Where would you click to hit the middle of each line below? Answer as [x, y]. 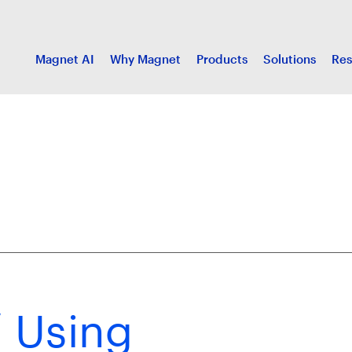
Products [222, 59]
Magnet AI [65, 59]
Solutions [290, 59]
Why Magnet [145, 59]
